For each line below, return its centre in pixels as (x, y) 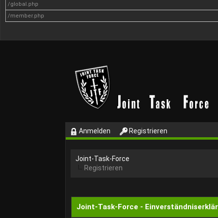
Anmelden (94, 131)
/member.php (26, 16)
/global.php (23, 4)
